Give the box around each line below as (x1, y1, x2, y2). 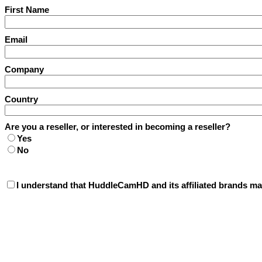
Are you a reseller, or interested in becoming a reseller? (5, 122, 230, 132)
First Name (5, 5, 49, 15)
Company (5, 64, 44, 74)
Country (5, 94, 38, 104)
